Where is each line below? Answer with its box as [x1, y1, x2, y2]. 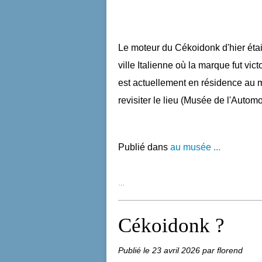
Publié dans [118, 142, 168, 152]
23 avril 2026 [152, 246, 202, 255]
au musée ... [170, 142, 220, 152]
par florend [202, 246, 243, 255]
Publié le [118, 246, 152, 255]
